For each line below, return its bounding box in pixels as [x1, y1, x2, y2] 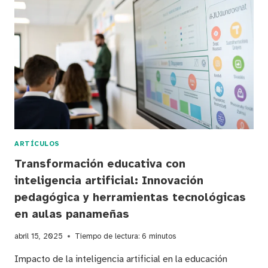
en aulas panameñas [14, 207, 129, 222]
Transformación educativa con [14, 157, 185, 172]
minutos [149, 232, 176, 242]
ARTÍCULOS [14, 139, 60, 148]
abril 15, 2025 [14, 232, 63, 242]
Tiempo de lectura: [75, 232, 139, 242]
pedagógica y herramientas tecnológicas [14, 190, 246, 205]
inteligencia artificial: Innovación [14, 173, 203, 188]
